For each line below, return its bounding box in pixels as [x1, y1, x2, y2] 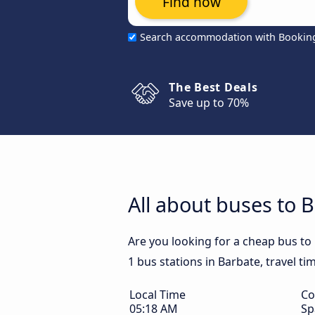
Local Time [129, 287, 186, 302]
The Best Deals [169, 79, 258, 95]
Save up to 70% [169, 95, 249, 110]
